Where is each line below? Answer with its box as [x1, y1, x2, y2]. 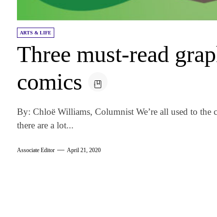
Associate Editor [17, 147, 55, 154]
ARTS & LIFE [20, 30, 52, 35]
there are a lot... [17, 120, 74, 130]
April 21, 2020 [67, 147, 101, 154]
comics [17, 68, 83, 94]
